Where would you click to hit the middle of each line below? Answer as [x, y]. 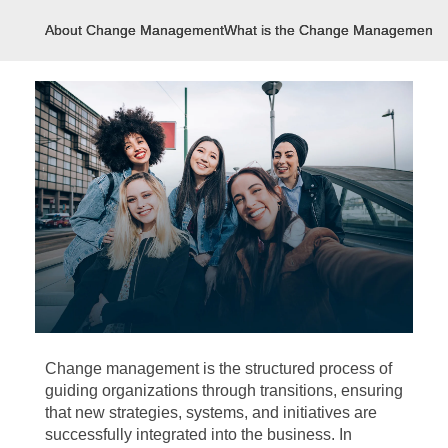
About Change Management [134, 30]
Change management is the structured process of [218, 368]
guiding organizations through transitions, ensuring [224, 390]
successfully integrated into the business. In [198, 434]
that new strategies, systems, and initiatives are [211, 412]
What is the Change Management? [334, 30]
